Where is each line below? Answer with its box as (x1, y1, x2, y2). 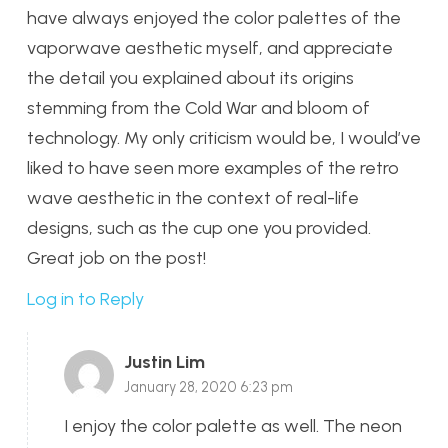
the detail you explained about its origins (27, 67, 354, 90)
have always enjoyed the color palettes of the (27, 7, 401, 30)
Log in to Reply (27, 288, 144, 311)
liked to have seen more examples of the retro (27, 157, 399, 180)
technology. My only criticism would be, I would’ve (27, 127, 421, 150)
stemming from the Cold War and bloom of (27, 97, 370, 120)
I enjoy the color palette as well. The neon (64, 414, 402, 437)
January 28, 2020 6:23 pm (124, 378, 293, 397)
